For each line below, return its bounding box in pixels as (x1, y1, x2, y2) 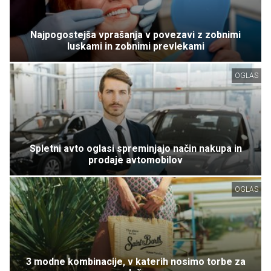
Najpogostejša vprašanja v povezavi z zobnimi (30, 28, 241, 41)
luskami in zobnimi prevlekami (67, 40, 204, 52)
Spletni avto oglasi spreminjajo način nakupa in (29, 142, 242, 154)
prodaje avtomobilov (88, 154, 183, 166)
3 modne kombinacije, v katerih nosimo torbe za (25, 256, 246, 268)
